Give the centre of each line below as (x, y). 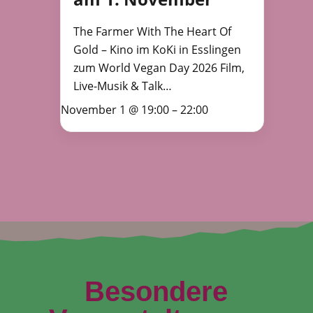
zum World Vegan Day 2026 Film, (159, 67)
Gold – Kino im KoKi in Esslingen (157, 49)
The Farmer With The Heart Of (152, 31)
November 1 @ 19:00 (115, 109)
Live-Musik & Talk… (122, 86)
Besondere (156, 291)
